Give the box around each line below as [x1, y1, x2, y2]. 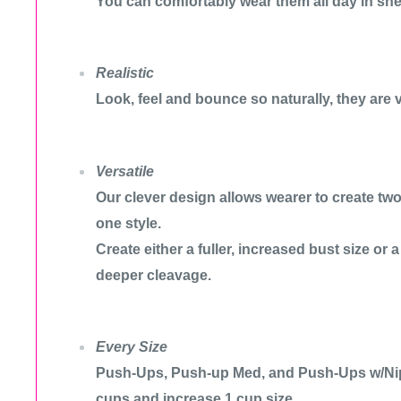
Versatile [96, 163, 154, 179]
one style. [96, 215, 161, 231]
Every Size [96, 339, 167, 355]
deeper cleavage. [96, 267, 211, 283]
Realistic [96, 65, 158, 81]
